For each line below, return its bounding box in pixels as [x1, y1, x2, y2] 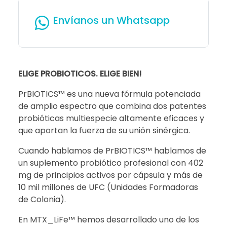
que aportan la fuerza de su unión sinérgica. [18, 124, 190, 136]
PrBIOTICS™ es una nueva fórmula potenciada [18, 88, 201, 100]
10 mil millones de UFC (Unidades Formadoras [18, 181, 198, 193]
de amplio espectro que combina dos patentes [18, 100, 206, 112]
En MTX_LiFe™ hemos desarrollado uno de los [18, 213, 199, 225]
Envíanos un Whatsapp [53, 13, 170, 27]
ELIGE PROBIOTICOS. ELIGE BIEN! [18, 67, 141, 80]
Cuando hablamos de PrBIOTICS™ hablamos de [18, 144, 206, 157]
